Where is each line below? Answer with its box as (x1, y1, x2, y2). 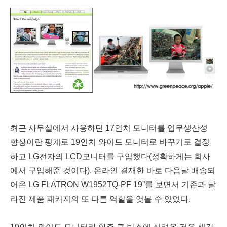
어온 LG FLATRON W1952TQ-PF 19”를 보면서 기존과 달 (10, 180, 216, 189)
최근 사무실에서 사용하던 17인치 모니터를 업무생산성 (10, 123, 208, 132)
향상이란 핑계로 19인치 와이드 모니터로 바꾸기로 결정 (10, 137, 210, 146)
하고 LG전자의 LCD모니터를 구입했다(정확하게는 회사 (10, 152, 210, 161)
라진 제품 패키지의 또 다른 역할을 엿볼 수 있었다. (10, 194, 191, 203)
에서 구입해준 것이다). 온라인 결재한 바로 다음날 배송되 (10, 166, 215, 175)
